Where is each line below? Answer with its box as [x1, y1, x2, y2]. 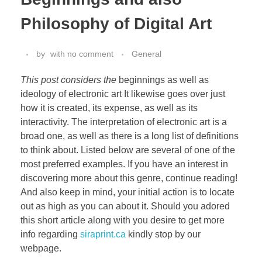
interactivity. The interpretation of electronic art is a [20, 117, 227, 127]
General [132, 49, 161, 59]
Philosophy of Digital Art [20, 14, 212, 33]
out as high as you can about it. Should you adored [20, 201, 230, 212]
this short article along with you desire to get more [20, 215, 225, 226]
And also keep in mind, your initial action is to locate [20, 187, 235, 198]
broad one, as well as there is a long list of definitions [20, 131, 239, 142]
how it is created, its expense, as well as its [20, 103, 198, 113]
